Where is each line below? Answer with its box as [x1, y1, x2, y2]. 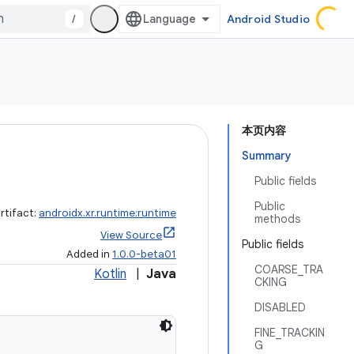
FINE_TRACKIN [254, 326, 325, 340]
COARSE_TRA [254, 262, 323, 277]
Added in [66, 247, 112, 261]
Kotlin [94, 266, 126, 282]
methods [254, 212, 300, 226]
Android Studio [226, 12, 310, 26]
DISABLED [254, 300, 306, 314]
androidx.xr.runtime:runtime [39, 206, 176, 220]
